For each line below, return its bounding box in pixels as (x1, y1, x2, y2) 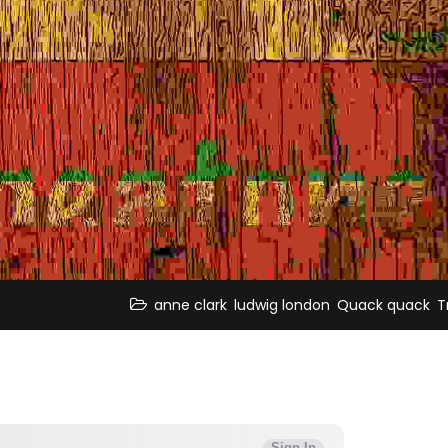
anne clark (154, 295, 227, 315)
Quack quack (337, 295, 430, 315)
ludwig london (234, 295, 330, 315)
